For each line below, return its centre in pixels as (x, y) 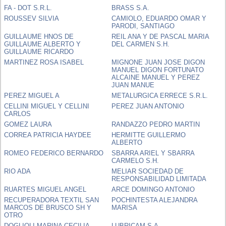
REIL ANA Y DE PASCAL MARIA (160, 36)
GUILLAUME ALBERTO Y (43, 44)
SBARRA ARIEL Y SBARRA (153, 153)
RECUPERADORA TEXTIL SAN (52, 200)
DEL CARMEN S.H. (141, 44)
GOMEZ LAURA (28, 124)
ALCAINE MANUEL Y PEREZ (156, 77)
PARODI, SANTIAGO (143, 26)
